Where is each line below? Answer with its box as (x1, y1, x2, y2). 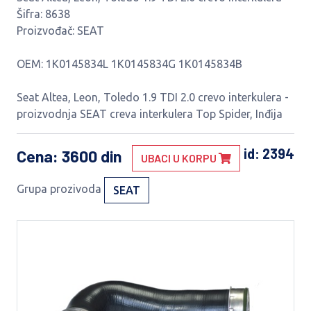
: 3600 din (53, 146, 125, 167)
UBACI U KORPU (141, 151, 219, 165)
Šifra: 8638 (17, 8, 70, 20)
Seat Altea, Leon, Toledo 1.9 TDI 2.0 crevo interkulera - (17, 91, 289, 103)
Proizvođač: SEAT (17, 24, 104, 37)
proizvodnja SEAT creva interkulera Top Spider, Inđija (17, 108, 283, 120)
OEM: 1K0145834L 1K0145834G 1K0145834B (17, 58, 242, 70)
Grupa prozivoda (17, 183, 101, 196)
